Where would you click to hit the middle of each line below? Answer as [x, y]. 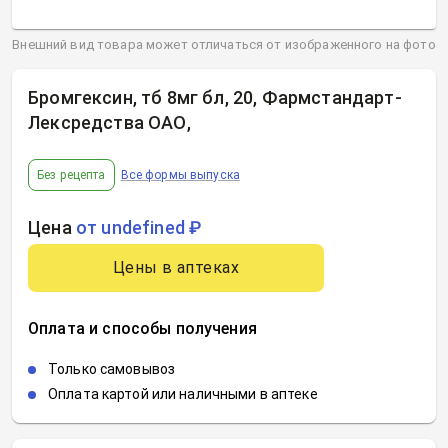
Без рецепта [71, 174]
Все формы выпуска [180, 174]
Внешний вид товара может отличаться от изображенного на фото [224, 44]
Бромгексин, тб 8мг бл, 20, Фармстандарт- [215, 97]
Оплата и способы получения [142, 328]
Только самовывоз [112, 369]
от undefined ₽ [138, 227]
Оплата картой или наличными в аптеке [183, 394]
